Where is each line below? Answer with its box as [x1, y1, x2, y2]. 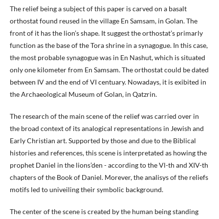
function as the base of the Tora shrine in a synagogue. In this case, [10, 41, 208, 49]
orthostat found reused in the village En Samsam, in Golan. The [10, 16, 197, 25]
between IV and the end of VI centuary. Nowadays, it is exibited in [10, 77, 206, 86]
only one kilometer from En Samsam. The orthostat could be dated [10, 65, 209, 74]
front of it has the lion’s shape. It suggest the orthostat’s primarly [10, 28, 203, 37]
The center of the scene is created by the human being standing [10, 207, 198, 216]
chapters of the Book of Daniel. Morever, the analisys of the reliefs [10, 173, 208, 181]
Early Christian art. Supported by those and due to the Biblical [10, 136, 196, 145]
